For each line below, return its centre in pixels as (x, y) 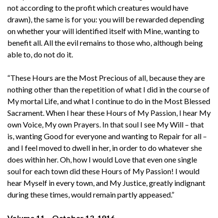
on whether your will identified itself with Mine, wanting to (103, 31)
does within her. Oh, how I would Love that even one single (102, 159)
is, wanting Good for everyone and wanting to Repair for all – (107, 136)
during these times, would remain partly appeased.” (91, 194)
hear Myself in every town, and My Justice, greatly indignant (106, 182)
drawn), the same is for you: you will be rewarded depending (106, 19)
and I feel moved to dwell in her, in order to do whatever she (105, 147)
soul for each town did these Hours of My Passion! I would (103, 171)
